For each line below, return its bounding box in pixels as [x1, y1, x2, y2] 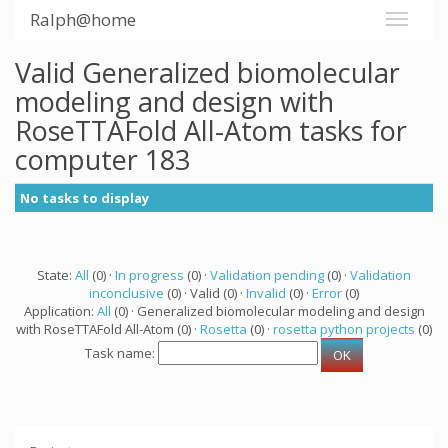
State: [37, 266, 75, 284]
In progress [115, 266, 184, 284]
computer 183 [15, 141, 190, 178]
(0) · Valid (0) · [164, 284, 246, 302]
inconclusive [89, 284, 164, 302]
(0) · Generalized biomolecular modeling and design [110, 302, 425, 320]
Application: [23, 302, 97, 320]
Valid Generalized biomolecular [15, 54, 400, 91]
